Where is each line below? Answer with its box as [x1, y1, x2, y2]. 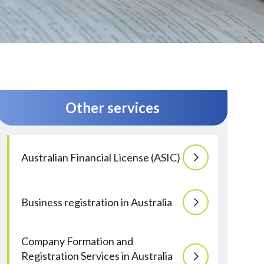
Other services [65, 99, 160, 116]
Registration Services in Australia [21, 249, 173, 262]
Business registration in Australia [21, 195, 172, 209]
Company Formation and [21, 235, 133, 247]
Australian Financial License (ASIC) [21, 150, 180, 164]
